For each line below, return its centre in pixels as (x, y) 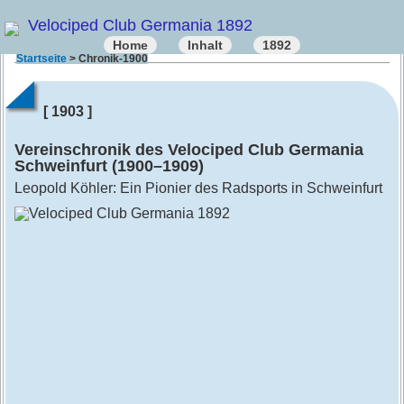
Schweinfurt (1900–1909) (109, 166)
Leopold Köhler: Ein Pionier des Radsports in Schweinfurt (198, 188)
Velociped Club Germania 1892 (140, 26)
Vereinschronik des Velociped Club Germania (188, 150)
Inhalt (205, 45)
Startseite (41, 59)
